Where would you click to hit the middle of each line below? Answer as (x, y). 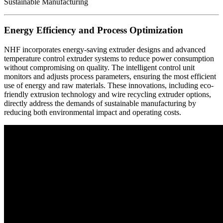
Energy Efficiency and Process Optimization (94, 30)
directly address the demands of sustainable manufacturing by (100, 103)
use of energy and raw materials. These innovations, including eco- (109, 85)
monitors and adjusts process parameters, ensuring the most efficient (110, 76)
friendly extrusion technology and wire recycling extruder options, (108, 94)
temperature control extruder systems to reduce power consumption (109, 58)
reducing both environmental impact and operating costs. (93, 112)
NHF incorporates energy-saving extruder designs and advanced (105, 49)
